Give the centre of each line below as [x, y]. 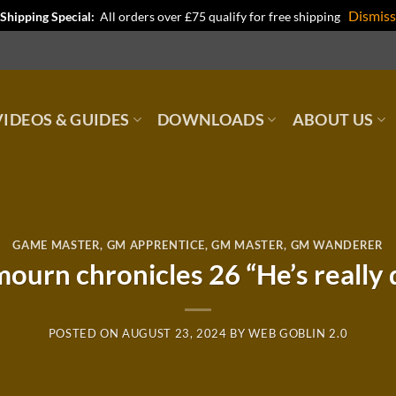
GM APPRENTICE [156, 244]
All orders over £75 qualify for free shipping [223, 16]
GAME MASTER [57, 244]
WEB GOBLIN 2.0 [298, 334]
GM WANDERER [337, 244]
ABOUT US [333, 119]
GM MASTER [248, 244]
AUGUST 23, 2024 [175, 334]
